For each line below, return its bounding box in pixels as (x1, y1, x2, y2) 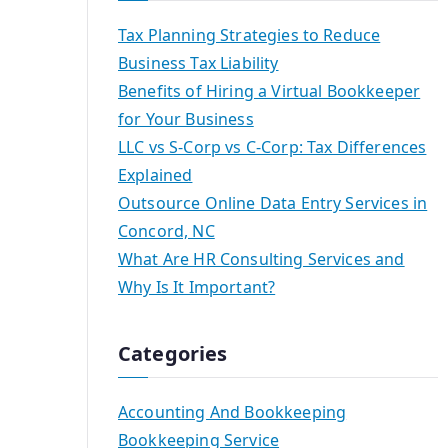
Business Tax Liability (118, 52, 279, 75)
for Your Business (118, 108, 254, 131)
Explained (118, 164, 193, 187)
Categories (118, 340, 228, 368)
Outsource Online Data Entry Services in (118, 192, 428, 215)
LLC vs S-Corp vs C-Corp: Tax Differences (118, 136, 427, 159)
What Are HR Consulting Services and (118, 248, 405, 271)
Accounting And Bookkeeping (118, 401, 347, 424)
